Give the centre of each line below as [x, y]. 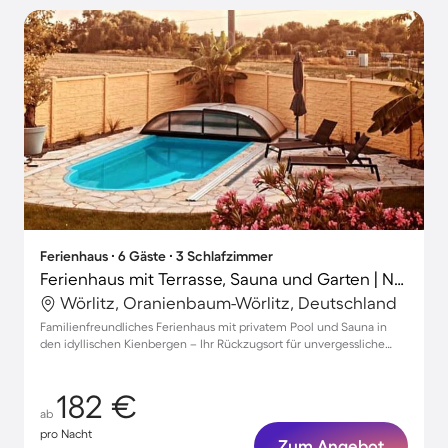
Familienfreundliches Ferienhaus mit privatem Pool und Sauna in [213, 326]
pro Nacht [66, 433]
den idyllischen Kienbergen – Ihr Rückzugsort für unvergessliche [212, 343]
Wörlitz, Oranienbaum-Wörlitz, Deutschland [228, 302]
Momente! [68, 360]
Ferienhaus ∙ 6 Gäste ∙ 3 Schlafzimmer [156, 256]
